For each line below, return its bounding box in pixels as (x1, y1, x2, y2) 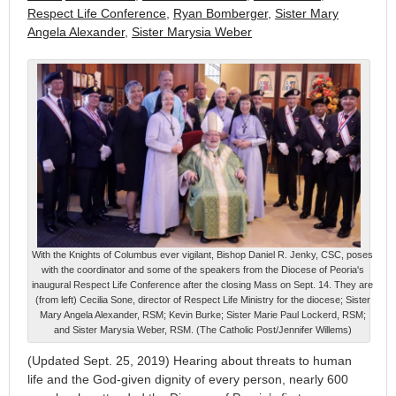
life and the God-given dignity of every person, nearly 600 (27, 372, 348, 387)
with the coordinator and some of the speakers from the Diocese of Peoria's (41, 264, 364, 276)
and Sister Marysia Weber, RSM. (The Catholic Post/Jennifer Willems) (53, 324, 352, 336)
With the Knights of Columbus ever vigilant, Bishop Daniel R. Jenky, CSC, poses (32, 249, 373, 261)
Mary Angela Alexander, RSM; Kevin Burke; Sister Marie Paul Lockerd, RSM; (39, 309, 366, 321)
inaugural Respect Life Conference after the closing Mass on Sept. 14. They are (32, 279, 373, 291)
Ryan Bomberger (173, 6, 268, 21)
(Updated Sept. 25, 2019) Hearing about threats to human (27, 354, 352, 369)
